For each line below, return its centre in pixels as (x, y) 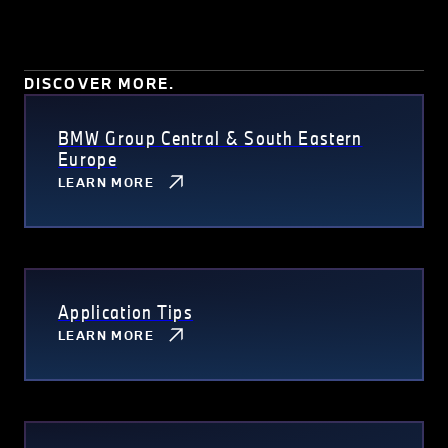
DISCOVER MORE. (100, 83)
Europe (87, 158)
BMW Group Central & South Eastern (210, 137)
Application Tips (126, 311)
